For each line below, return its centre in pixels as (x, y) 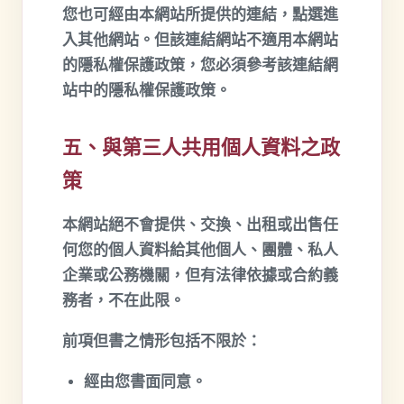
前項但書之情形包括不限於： (162, 341)
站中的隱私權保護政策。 (147, 91)
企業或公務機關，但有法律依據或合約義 (200, 275)
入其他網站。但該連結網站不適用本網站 (200, 40)
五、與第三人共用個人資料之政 (201, 147)
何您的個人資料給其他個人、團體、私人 (200, 250)
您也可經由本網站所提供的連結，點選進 (200, 15)
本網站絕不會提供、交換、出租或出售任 (200, 225)
